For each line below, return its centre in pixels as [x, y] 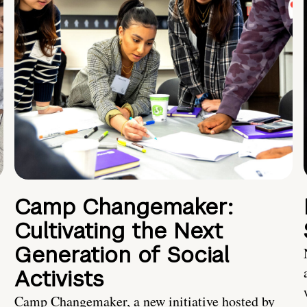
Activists [59, 279]
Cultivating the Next [119, 231]
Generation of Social [122, 255]
